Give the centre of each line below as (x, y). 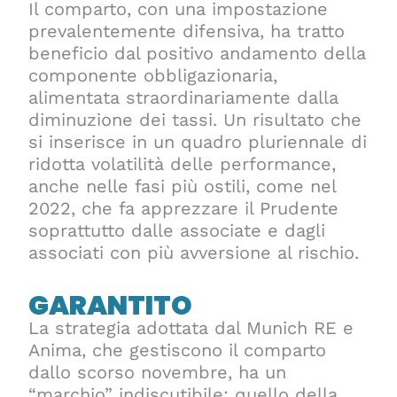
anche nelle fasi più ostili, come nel (183, 186)
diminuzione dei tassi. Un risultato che (195, 119)
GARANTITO (111, 305)
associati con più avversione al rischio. (194, 252)
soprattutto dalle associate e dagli (177, 230)
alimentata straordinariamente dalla (184, 97)
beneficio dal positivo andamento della (198, 53)
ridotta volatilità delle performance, (183, 163)
